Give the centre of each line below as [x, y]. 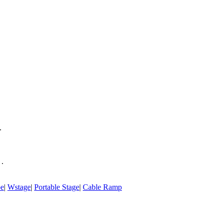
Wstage [19, 187]
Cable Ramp [102, 187]
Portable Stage [57, 187]
